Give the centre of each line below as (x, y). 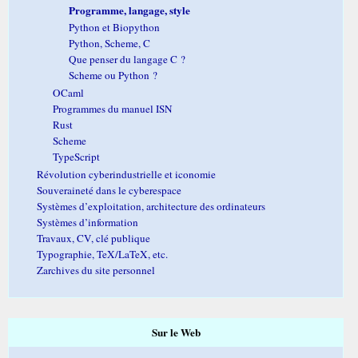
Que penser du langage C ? (127, 59)
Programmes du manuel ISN (113, 108)
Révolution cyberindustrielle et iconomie (126, 174)
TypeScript (76, 156)
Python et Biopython (114, 27)
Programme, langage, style (129, 10)
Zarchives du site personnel (96, 270)
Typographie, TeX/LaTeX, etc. (102, 254)
